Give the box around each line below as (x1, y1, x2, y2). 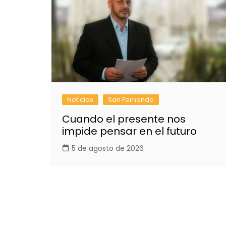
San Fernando (108, 94, 154, 104)
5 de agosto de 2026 (72, 143, 144, 153)
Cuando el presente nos (62, 111, 186, 126)
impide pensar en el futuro (62, 124, 197, 138)
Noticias (67, 94, 93, 104)
